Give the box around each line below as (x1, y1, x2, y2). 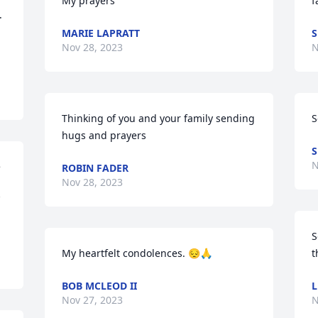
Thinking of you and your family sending (62, 111, 256, 125)
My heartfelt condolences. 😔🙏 (62, 246, 213, 260)
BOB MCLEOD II (62, 279, 138, 292)
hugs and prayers (62, 128, 147, 142)
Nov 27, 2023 (62, 293, 124, 307)
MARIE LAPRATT (62, 26, 141, 40)
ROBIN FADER (62, 161, 129, 175)
